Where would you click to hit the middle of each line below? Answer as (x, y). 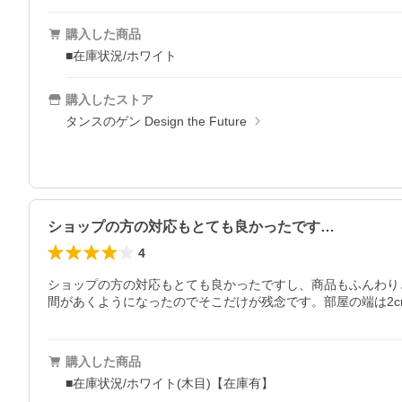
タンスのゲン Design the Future (156, 121)
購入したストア (109, 100)
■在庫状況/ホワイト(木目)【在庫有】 (170, 383)
